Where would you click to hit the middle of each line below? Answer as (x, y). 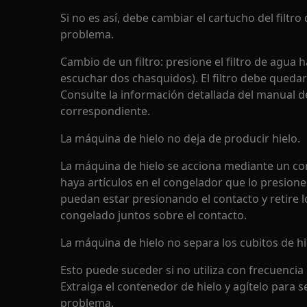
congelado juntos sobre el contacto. (153, 215)
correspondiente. (105, 111)
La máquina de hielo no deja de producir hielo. (180, 138)
